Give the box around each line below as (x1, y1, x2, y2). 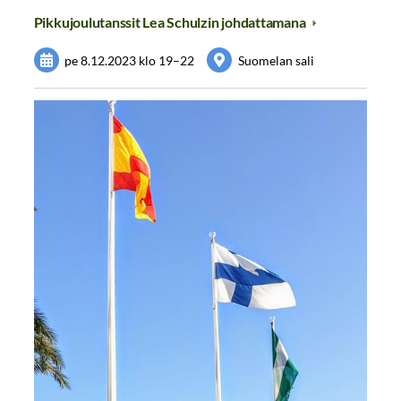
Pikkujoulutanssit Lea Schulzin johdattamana (33, 13, 309, 31)
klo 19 (139, 52, 174, 68)
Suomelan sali (238, 52, 315, 68)
